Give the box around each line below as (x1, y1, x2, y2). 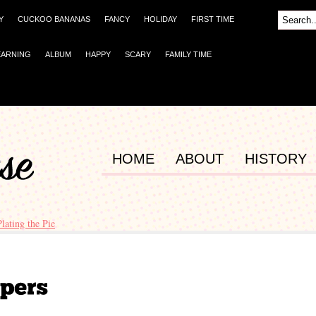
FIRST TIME (191, 15, 234, 23)
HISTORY (245, 151, 307, 166)
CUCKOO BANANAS (18, 15, 90, 23)
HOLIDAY (144, 15, 177, 23)
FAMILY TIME (165, 50, 212, 59)
